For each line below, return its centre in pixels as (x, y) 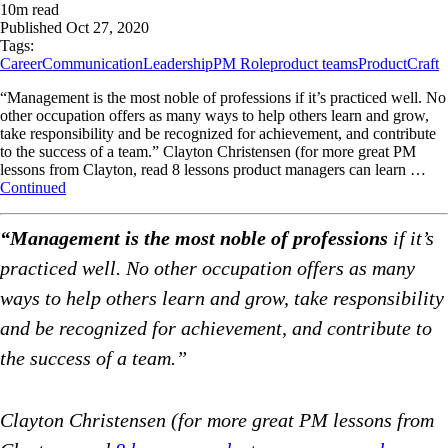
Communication (92, 64)
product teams (314, 64)
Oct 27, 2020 (107, 28)
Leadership (178, 64)
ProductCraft (398, 64)
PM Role (241, 64)
